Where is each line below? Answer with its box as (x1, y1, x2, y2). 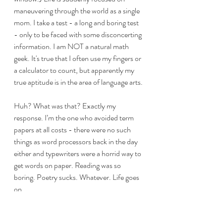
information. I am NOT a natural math (14, 41, 130, 52)
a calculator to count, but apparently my (14, 64, 136, 76)
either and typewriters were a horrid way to (14, 148, 143, 159)
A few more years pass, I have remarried (14, 207, 134, 219)
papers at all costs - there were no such (14, 124, 132, 135)
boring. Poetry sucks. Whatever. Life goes (14, 171, 141, 183)
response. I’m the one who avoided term (14, 112, 135, 123)
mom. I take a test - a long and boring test (14, 17, 140, 28)
